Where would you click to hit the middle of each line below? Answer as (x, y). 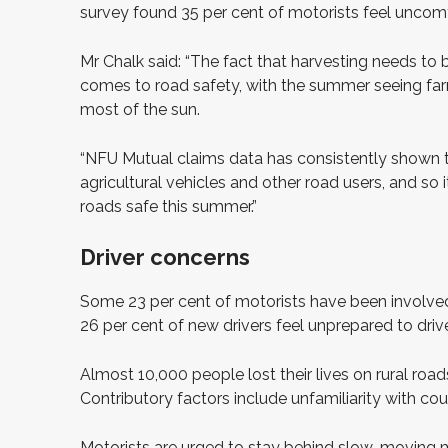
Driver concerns (165, 256)
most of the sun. (140, 109)
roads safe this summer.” (168, 206)
